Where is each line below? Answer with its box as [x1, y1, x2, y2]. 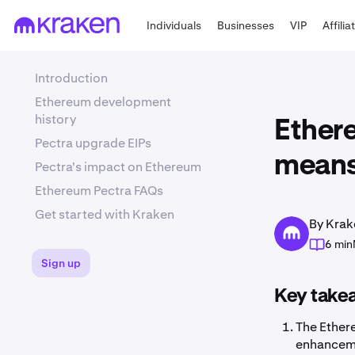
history [35, 111, 76, 128]
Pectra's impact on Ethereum [35, 158, 201, 175]
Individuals [147, 17, 202, 32]
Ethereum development [35, 94, 171, 110]
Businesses [217, 17, 275, 32]
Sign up [41, 256, 81, 270]
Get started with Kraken [35, 206, 174, 223]
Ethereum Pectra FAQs [35, 182, 163, 199]
